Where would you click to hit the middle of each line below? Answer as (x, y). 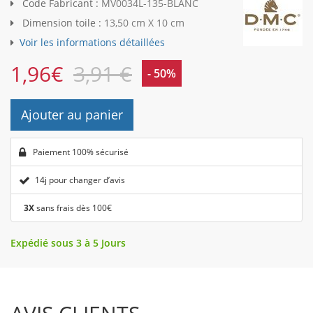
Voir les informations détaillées (92, 43)
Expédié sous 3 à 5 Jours (68, 243)
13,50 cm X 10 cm (144, 23)
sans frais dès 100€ (73, 208)
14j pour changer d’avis (80, 180)
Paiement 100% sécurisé (80, 152)
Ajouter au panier (72, 115)
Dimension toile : (62, 23)
